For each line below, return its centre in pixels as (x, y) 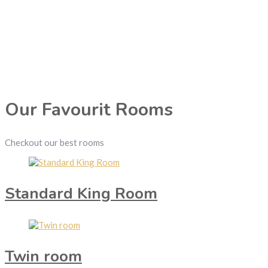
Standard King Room (81, 194)
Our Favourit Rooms (89, 110)
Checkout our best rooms (54, 143)
